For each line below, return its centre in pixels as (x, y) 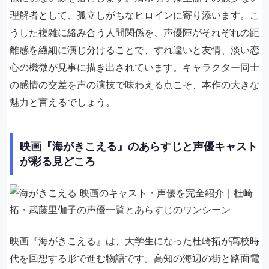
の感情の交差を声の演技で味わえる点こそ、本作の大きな (134, 85)
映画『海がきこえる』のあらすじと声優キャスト (139, 146)
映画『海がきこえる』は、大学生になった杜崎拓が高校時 (134, 241)
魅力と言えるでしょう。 (62, 102)
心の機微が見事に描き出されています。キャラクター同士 (134, 67)
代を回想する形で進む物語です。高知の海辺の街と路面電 (134, 258)
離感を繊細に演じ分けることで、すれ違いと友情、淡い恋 (134, 50)
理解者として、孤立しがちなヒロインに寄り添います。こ (134, 15)
